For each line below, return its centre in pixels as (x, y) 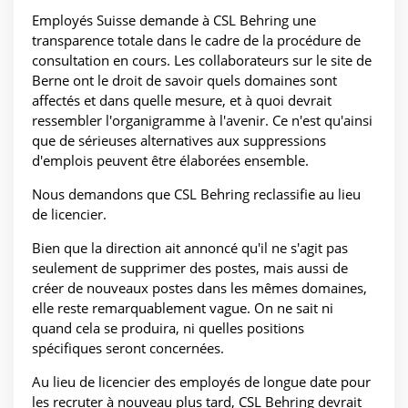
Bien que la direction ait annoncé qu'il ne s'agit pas (190, 248)
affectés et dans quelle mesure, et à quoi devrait (182, 101)
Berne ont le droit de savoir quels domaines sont (184, 81)
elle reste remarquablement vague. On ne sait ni (183, 308)
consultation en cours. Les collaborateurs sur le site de (202, 61)
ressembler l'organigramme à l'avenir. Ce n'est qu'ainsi (202, 121)
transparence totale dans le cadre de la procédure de (196, 41)
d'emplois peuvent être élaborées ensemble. (170, 161)
